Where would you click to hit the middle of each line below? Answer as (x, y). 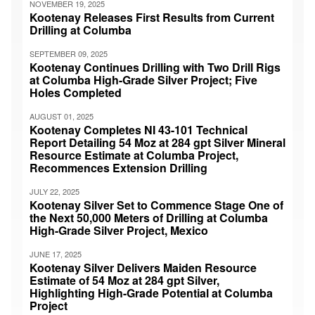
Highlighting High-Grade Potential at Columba (151, 292)
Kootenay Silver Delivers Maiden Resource (143, 267)
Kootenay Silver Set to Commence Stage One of (156, 205)
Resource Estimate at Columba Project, (134, 155)
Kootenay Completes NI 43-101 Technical (139, 129)
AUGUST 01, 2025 (62, 116)
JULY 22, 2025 (54, 191)
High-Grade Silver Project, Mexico (119, 230)
